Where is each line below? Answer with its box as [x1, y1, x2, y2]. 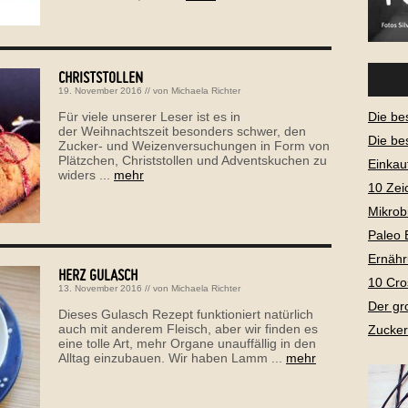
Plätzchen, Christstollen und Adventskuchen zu [58, 152, 327, 168]
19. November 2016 [58, 85, 142, 96]
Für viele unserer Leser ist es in [58, 108, 240, 124]
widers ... [58, 167, 114, 182]
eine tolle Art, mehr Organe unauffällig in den [58, 335, 316, 351]
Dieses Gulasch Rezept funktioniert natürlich [58, 306, 313, 321]
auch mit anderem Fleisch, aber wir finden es [58, 321, 318, 336]
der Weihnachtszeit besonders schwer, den [58, 123, 306, 138]
